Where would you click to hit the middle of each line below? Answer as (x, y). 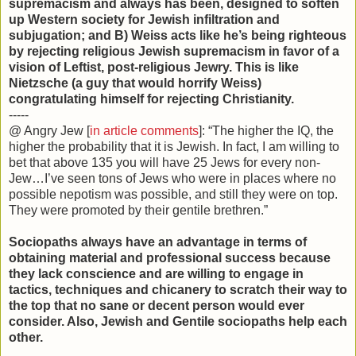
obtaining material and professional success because (170, 258)
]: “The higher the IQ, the (266, 131)
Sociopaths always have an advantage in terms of (158, 242)
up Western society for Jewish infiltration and (144, 20)
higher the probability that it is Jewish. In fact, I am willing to (174, 147)
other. (26, 338)
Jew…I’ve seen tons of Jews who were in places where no (172, 179)
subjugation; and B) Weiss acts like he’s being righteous (178, 36)
